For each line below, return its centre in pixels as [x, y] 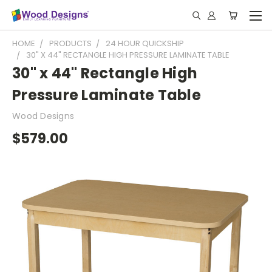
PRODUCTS [70, 43]
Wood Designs [43, 116]
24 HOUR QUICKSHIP [145, 43]
